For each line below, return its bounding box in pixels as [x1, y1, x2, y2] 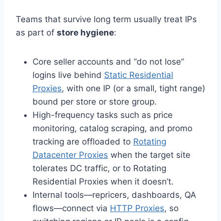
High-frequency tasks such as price [33, 110, 173, 120]
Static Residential [104, 70, 173, 80]
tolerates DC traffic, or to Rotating [33, 163, 166, 173]
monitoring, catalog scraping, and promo [33, 123, 192, 133]
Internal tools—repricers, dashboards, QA [33, 190, 196, 200]
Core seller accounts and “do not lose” [33, 57, 184, 67]
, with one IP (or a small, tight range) [62, 83, 205, 93]
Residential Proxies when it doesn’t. [33, 177, 174, 186]
